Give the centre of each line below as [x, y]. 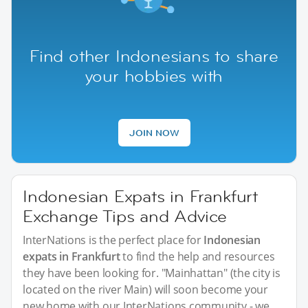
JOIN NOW [154, 132]
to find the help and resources [197, 256]
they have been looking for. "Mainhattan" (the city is [152, 273]
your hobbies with [154, 76]
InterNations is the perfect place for [113, 240]
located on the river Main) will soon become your [145, 289]
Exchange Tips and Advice [125, 216]
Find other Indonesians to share [154, 56]
